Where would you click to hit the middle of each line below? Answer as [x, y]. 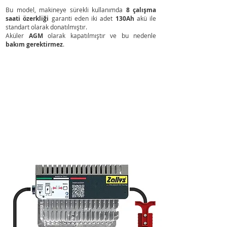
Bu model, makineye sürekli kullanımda [66, 10]
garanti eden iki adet [82, 18]
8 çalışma [141, 10]
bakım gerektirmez [34, 44]
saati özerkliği [27, 18]
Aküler [17, 36]
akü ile [145, 18]
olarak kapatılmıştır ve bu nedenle [99, 36]
